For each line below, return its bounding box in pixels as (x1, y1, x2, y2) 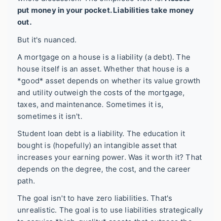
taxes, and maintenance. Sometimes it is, (17, 99, 164, 109)
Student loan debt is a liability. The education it (17, 129, 185, 139)
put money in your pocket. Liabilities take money (17, 5, 194, 15)
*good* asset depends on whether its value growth (17, 75, 201, 85)
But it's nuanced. (17, 35, 77, 44)
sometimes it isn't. (17, 111, 82, 121)
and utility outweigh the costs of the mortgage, (17, 87, 185, 97)
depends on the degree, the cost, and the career (17, 164, 191, 174)
